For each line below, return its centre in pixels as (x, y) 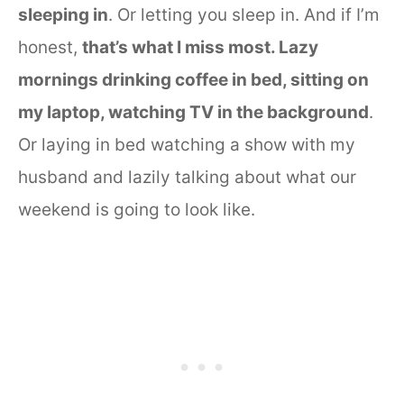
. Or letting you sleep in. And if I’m (244, 14)
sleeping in (63, 14)
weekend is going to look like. (137, 209)
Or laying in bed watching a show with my (187, 144)
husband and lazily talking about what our (187, 177)
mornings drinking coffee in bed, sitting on (193, 79)
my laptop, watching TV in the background (193, 112)
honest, (50, 47)
